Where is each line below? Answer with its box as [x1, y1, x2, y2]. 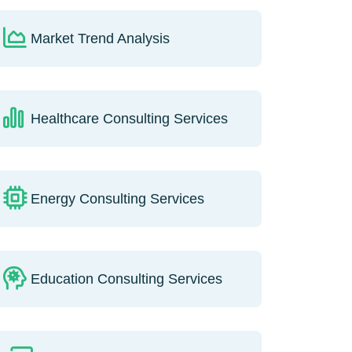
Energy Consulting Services [30, 190, 204, 207]
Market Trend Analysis [30, 30, 170, 46]
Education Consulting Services [30, 270, 222, 287]
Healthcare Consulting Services [30, 110, 228, 126]
